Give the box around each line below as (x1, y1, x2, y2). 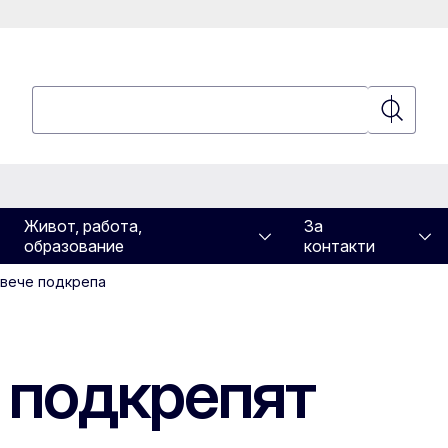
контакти (304, 236, 376, 256)
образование (24, 236, 125, 256)
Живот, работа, (24, 216, 143, 236)
